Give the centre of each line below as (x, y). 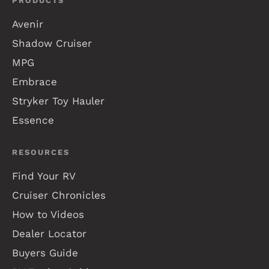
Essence (33, 120)
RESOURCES (41, 152)
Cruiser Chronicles (59, 195)
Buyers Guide (45, 252)
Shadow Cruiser (52, 43)
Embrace (35, 81)
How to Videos (48, 214)
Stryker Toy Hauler (58, 101)
